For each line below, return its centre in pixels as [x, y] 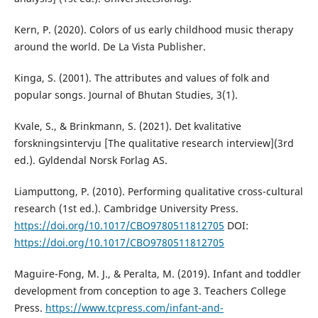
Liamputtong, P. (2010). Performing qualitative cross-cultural [158, 191]
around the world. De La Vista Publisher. [110, 46]
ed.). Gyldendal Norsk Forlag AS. [91, 160]
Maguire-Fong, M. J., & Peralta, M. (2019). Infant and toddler [157, 273]
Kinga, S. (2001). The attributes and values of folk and [142, 77]
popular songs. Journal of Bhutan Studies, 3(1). [126, 94]
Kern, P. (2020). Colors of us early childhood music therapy [153, 29]
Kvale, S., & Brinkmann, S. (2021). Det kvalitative [127, 126]
